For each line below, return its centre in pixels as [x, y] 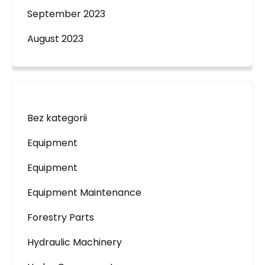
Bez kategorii [57, 118]
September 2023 [66, 14]
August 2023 [55, 39]
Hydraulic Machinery [75, 242]
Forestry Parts [61, 217]
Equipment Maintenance [84, 193]
